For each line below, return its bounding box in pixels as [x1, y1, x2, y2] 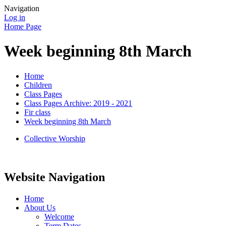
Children [24, 80, 52, 89]
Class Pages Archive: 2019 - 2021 [24, 98, 132, 107]
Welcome [44, 212, 74, 221]
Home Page [4, 22, 41, 31]
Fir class [24, 107, 50, 117]
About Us [24, 203, 55, 212]
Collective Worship [24, 134, 85, 143]
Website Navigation [4, 170, 105, 184]
